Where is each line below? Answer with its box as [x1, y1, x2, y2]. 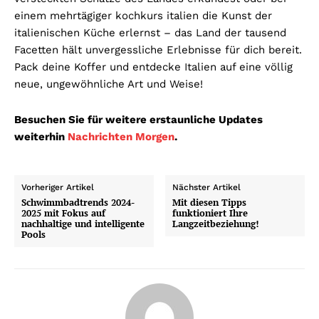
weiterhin [14, 130, 68, 143]
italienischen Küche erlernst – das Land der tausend [14, 26, 286, 39]
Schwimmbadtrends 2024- [21, 195, 135, 209]
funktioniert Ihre [172, 206, 249, 219]
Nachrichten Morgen [68, 130, 174, 143]
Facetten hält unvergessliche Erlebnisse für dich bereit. [14, 43, 302, 56]
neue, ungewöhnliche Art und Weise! [14, 77, 203, 90]
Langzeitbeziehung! [172, 216, 262, 230]
